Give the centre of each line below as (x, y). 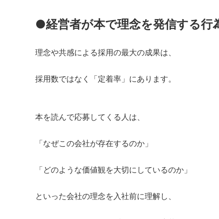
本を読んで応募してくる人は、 (90, 117)
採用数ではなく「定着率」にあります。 (106, 78)
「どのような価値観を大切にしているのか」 (113, 169)
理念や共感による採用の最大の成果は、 (106, 52)
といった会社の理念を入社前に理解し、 (106, 196)
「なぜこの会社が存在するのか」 (94, 143)
